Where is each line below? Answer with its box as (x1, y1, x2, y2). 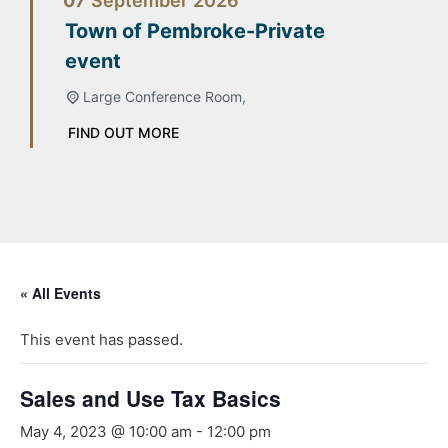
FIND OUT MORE (68, 123, 179, 141)
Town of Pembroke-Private (65, 18, 325, 43)
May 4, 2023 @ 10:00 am (20, 421, 192, 441)
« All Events (20, 282, 101, 303)
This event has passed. (20, 329, 183, 349)
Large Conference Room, (82, 87, 246, 105)
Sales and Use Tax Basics (20, 382, 281, 413)
